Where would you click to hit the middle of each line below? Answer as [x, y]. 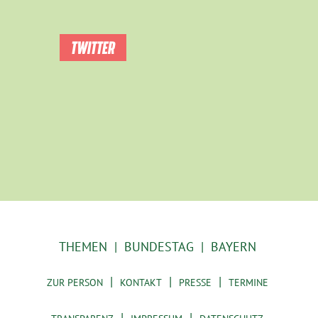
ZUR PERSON [75, 283]
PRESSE [195, 283]
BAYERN [233, 247]
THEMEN [83, 247]
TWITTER [93, 48]
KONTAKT [141, 283]
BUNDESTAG [159, 247]
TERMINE [248, 283]
